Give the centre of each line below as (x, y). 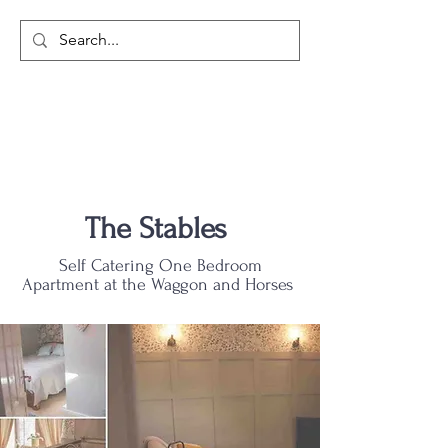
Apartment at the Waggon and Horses (160, 284)
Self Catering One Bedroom (160, 265)
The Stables (160, 228)
